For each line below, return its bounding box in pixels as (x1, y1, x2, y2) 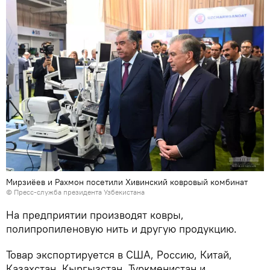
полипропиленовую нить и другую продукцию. (6, 221, 237, 236)
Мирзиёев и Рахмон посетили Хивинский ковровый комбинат (6, 176, 248, 187)
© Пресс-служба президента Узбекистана (6, 187, 145, 196)
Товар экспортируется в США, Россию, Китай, (6, 247, 232, 262)
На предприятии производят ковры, (6, 207, 184, 222)
